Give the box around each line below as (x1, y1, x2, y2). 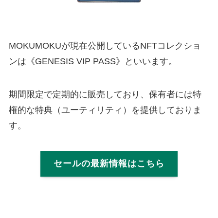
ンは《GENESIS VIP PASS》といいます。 (8, 56, 177, 67)
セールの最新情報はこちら (54, 159, 164, 169)
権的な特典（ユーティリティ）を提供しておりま (8, 105, 201, 115)
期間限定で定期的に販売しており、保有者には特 (8, 90, 201, 99)
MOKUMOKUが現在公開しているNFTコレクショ (8, 41, 201, 51)
